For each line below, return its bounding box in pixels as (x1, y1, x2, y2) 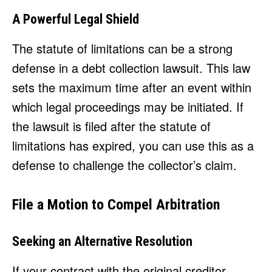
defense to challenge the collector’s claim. (12, 156, 237, 174)
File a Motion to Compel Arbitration (12, 196, 220, 214)
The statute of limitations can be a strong (12, 39, 233, 58)
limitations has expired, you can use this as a (12, 137, 254, 155)
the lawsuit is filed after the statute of (12, 117, 211, 135)
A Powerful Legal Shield (12, 12, 139, 27)
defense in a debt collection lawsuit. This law (12, 59, 250, 77)
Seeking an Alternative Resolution (12, 234, 192, 250)
